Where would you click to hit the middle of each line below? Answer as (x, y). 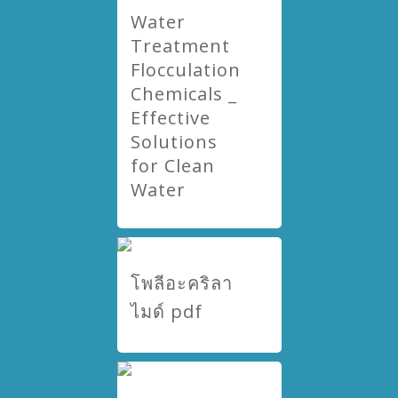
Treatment (180, 46)
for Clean (172, 166)
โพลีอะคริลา (181, 283)
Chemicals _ (183, 94)
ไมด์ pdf (166, 311)
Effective (170, 118)
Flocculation (185, 70)
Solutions (174, 142)
